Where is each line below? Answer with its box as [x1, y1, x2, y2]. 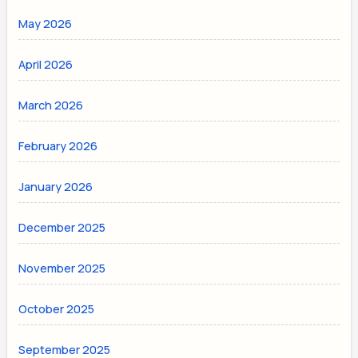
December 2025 [18, 219, 106, 235]
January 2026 [18, 178, 93, 194]
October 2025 [18, 300, 95, 316]
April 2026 [18, 57, 74, 73]
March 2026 [18, 97, 84, 113]
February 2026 [18, 137, 98, 153]
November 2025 [18, 260, 106, 276]
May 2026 [18, 16, 73, 32]
